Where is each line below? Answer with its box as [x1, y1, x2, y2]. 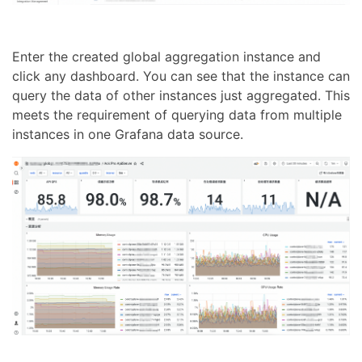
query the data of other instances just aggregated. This [12, 86, 350, 103]
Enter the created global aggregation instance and [12, 48, 321, 65]
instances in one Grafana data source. [12, 125, 243, 142]
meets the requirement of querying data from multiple [12, 106, 342, 123]
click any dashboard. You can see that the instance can [12, 67, 350, 84]
